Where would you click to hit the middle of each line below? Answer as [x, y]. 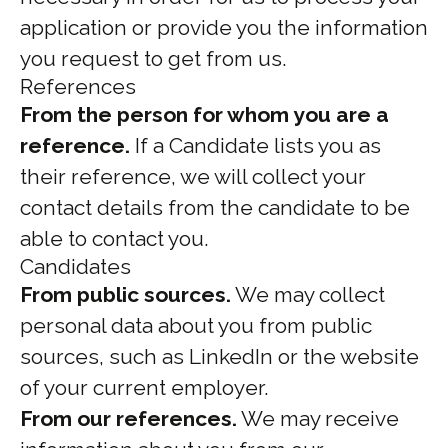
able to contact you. [114, 238]
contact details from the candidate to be [215, 207]
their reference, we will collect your [193, 176]
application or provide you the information [224, 27]
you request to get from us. [153, 58]
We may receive [318, 418]
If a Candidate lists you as [255, 145]
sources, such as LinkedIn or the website [219, 356]
